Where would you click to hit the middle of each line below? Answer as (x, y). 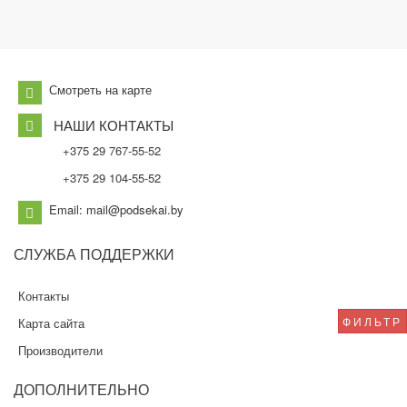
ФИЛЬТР (372, 322)
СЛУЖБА (45, 253)
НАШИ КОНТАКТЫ (114, 124)
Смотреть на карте (100, 89)
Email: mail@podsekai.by (116, 209)
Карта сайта (51, 323)
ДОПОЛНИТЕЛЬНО (81, 389)
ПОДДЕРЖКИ (125, 253)
